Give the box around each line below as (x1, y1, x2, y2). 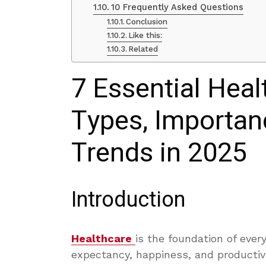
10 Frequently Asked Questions (110, 2, 243, 13)
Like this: (128, 31, 163, 40)
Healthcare (71, 232, 132, 245)
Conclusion (126, 17, 168, 27)
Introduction (71, 184, 185, 216)
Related (128, 45, 159, 54)
